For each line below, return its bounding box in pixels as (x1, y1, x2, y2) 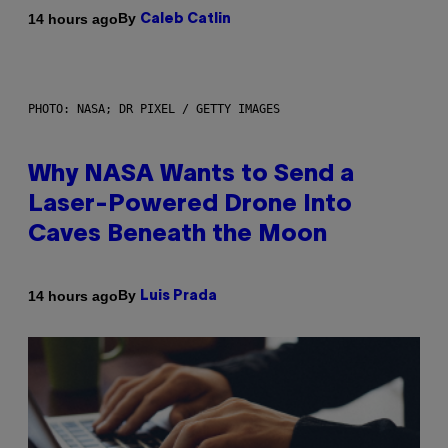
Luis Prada (140, 290, 217, 304)
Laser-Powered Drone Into (28, 194, 352, 217)
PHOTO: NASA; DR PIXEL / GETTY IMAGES (28, 102, 280, 117)
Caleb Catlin (140, 13, 231, 27)
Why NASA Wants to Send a (28, 164, 354, 187)
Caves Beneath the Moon (28, 224, 327, 247)
